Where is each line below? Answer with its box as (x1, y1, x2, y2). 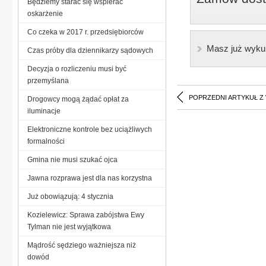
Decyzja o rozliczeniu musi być (27, 64, 126, 73)
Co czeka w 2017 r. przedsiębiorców (27, 27, 144, 36)
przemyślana (27, 76, 69, 85)
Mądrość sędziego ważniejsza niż (27, 240, 136, 249)
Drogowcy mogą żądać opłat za (27, 94, 129, 103)
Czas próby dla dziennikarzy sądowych (27, 46, 153, 55)
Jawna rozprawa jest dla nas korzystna (27, 173, 152, 182)
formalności (27, 137, 65, 145)
